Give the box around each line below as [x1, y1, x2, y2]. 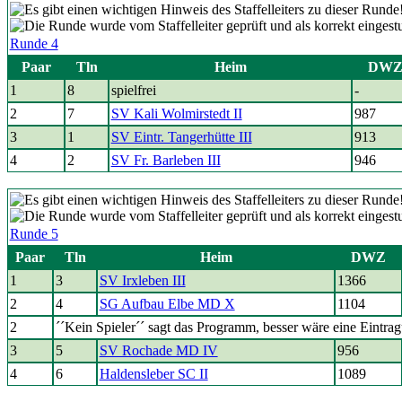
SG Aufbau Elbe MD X [99, 296, 235, 311]
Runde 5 [9, 226, 58, 241]
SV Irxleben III [99, 273, 186, 288]
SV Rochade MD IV [99, 343, 218, 358]
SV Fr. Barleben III [110, 153, 221, 168]
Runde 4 [9, 36, 58, 51]
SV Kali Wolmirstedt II [110, 106, 242, 121]
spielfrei [110, 83, 156, 98]
